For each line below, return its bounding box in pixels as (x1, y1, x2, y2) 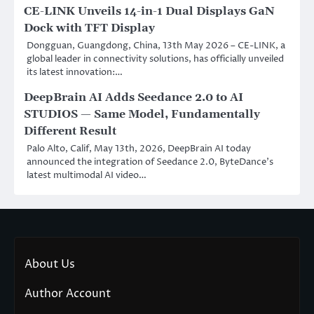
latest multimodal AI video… (27, 168, 146, 182)
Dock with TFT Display (24, 20, 155, 35)
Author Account (25, 285, 111, 301)
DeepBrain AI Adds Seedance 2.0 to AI (24, 90, 243, 104)
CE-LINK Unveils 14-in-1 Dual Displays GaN (24, 4, 274, 18)
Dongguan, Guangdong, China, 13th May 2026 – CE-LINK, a (27, 39, 285, 52)
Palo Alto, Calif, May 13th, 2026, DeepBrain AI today (27, 142, 251, 155)
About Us (25, 256, 75, 272)
